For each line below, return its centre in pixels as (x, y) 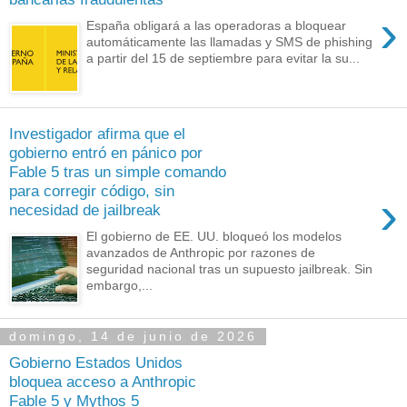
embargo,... (120, 285)
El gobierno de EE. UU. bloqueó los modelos (214, 236)
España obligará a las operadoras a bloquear (217, 25)
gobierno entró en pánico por (106, 153)
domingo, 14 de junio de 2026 (133, 337)
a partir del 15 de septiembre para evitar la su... (223, 58)
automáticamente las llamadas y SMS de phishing (230, 41)
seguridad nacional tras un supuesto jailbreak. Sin (230, 268)
